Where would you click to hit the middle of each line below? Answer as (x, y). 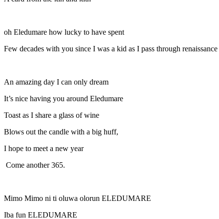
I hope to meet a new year (45, 148)
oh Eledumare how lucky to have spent (65, 32)
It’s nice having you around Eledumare (65, 98)
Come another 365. (34, 165)
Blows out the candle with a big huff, (61, 131)
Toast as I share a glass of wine (53, 115)
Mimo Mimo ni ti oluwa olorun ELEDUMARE (77, 198)
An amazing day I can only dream (56, 82)
